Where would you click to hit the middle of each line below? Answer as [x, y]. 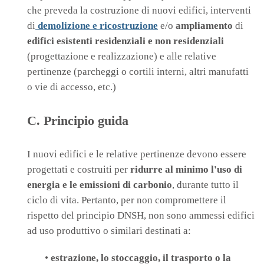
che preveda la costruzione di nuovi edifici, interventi [139, 11]
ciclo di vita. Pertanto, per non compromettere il [127, 200]
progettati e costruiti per [79, 170]
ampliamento [204, 26]
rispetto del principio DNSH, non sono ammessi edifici [141, 216]
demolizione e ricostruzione [97, 26]
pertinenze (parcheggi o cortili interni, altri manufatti [138, 72]
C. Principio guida [78, 121]
